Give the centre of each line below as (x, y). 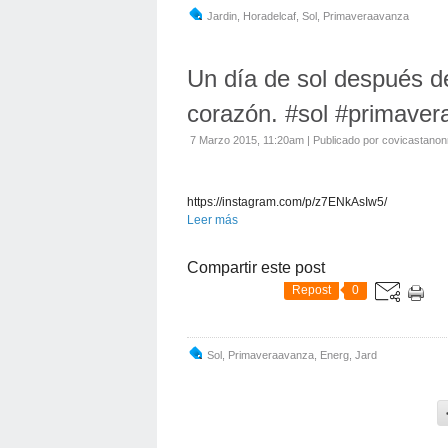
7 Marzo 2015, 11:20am (247, 140)
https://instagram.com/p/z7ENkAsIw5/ (287, 202)
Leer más (212, 220)
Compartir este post (256, 267)
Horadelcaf (269, 16)
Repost (311, 290)
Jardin (222, 16)
